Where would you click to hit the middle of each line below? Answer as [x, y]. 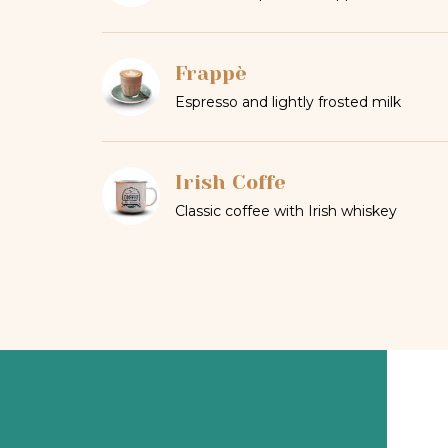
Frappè [210, 74]
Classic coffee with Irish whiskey [285, 210]
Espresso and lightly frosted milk [287, 102]
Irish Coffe [230, 182]
